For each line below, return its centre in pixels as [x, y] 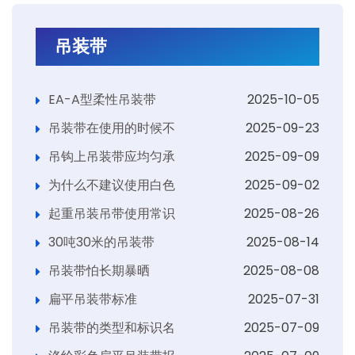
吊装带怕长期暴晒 [99, 271]
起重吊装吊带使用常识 [112, 214]
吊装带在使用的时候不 [112, 128]
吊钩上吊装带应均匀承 [112, 157]
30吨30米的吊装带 [101, 242]
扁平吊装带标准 [93, 299]
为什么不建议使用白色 [112, 185]
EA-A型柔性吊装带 [102, 99]
